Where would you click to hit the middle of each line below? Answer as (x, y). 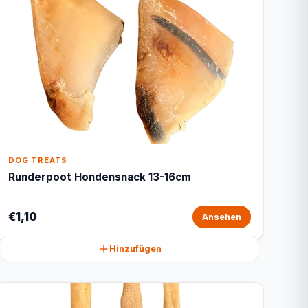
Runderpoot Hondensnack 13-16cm (100, 177)
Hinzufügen (135, 249)
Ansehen (221, 217)
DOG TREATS (38, 160)
